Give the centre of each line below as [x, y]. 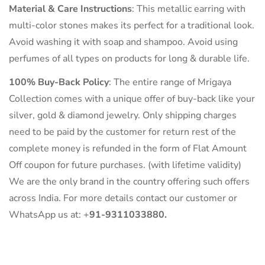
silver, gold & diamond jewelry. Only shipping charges [123, 116]
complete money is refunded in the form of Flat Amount [128, 149]
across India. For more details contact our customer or [123, 198]
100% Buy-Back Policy [59, 83]
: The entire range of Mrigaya [170, 83]
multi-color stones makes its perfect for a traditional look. [132, 26]
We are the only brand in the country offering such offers [129, 182]
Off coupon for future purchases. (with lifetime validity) [125, 165]
